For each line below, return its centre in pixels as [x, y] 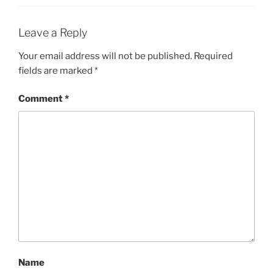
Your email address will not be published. [105, 56]
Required [213, 56]
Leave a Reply [53, 33]
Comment [41, 99]
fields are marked [56, 70]
